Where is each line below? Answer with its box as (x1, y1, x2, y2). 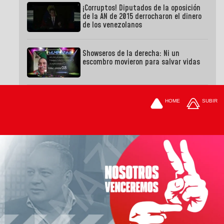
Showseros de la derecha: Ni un (82, 48, 180, 59)
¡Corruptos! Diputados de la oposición (82, 2, 201, 14)
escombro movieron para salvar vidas (82, 56, 200, 68)
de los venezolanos (82, 19, 142, 31)
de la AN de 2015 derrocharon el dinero (82, 11, 202, 22)
